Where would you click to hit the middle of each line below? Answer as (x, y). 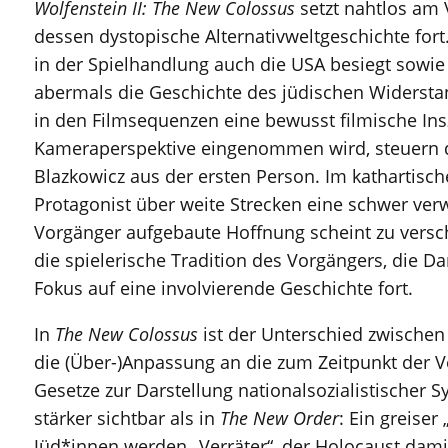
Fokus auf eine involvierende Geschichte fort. (223, 287)
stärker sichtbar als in (126, 417)
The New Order (279, 417)
